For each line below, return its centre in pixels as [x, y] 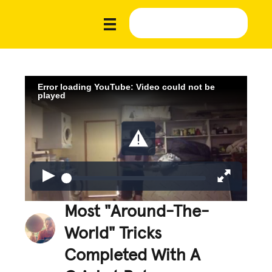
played [52, 95]
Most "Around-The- [137, 212]
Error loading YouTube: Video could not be [127, 87]
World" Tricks [113, 233]
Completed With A [133, 255]
